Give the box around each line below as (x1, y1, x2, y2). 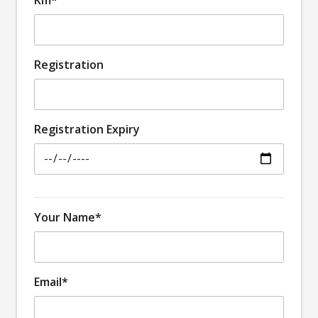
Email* (34, 273, 68, 290)
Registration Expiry (34, 121, 140, 137)
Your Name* (34, 209, 102, 225)
